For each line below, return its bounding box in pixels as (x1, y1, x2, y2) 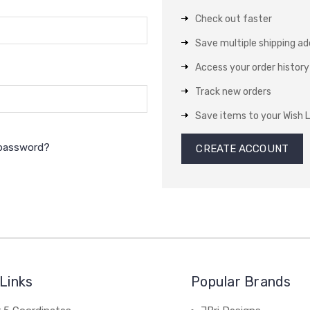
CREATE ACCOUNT (196, 143, 289, 155)
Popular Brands (191, 273, 291, 290)
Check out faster (195, 13, 273, 25)
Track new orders (195, 86, 272, 98)
